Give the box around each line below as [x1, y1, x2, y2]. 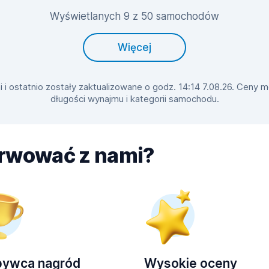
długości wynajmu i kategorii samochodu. [50, 93, 219, 104]
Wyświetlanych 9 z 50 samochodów [50, 10, 219, 22]
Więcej [118, 41, 151, 53]
